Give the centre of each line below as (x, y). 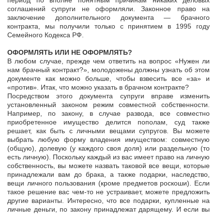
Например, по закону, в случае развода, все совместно (108, 114)
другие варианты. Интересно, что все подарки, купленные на (108, 201)
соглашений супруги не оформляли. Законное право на (108, 9)
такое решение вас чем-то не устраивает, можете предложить (108, 192)
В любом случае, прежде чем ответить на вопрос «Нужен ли (108, 61)
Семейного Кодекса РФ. (46, 35)
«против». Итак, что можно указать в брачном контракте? (98, 87)
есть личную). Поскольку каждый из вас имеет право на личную (108, 157)
